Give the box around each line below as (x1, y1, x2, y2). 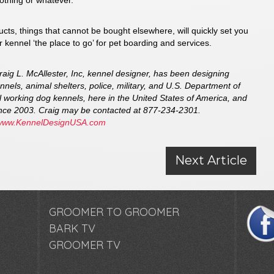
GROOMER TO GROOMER (48, 205, 179, 219)
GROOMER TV (48, 238, 120, 252)
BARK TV (48, 221, 95, 235)
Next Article (175, 153, 247, 168)
